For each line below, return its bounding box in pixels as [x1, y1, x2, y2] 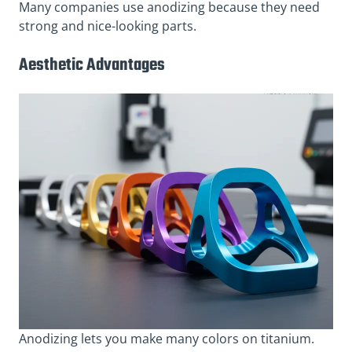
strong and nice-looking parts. [19, 16, 196, 35]
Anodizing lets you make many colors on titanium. [19, 330, 314, 347]
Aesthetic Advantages [19, 51, 165, 79]
